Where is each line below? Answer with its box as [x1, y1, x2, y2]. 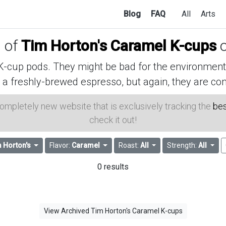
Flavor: [49, 141, 72, 150]
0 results [97, 162, 129, 172]
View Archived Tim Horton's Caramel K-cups [43, 207, 183, 215]
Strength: [167, 141, 199, 150]
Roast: [118, 141, 140, 150]
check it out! [89, 115, 137, 125]
